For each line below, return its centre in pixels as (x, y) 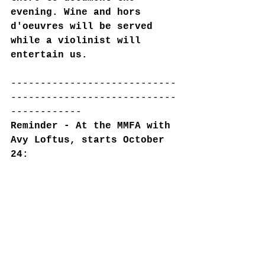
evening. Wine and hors (79, 12)
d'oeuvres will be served (85, 26)
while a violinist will (79, 41)
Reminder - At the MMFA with (93, 126)
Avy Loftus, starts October (91, 140)
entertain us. (49, 55)
